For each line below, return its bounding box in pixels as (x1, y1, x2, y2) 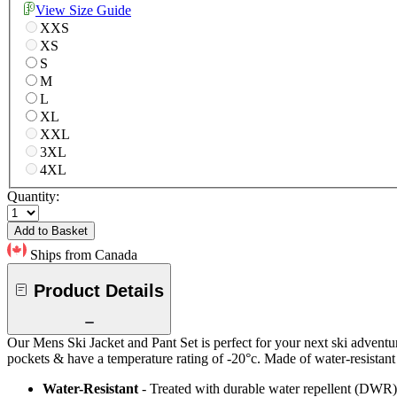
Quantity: (7, 189, 59, 205)
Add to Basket (14, 224, 88, 238)
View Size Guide (35, 3, 131, 19)
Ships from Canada (30, 247, 137, 263)
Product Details (34, 280, 164, 300)
